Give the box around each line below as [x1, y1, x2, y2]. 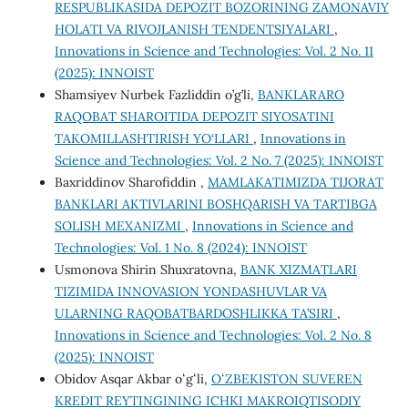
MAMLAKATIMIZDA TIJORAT [207, 174, 383, 191]
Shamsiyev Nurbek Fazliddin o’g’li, [54, 87, 258, 104]
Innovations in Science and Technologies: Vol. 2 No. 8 [54, 327, 372, 344]
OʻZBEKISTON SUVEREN [210, 371, 362, 388]
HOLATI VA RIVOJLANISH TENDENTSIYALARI [54, 21, 334, 38]
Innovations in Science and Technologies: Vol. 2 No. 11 [54, 43, 373, 60]
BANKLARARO [257, 87, 344, 104]
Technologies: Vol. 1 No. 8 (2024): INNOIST [54, 240, 307, 257]
